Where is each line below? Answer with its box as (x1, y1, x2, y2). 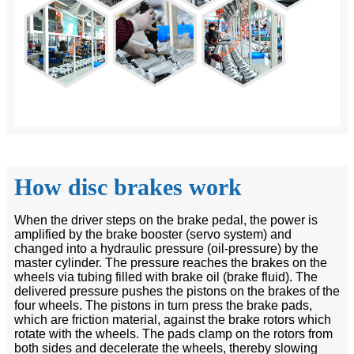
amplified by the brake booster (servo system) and (14, 227, 292, 241)
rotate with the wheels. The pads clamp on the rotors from (14, 326, 333, 341)
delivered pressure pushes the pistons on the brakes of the (14, 284, 340, 298)
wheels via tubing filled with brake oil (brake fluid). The (14, 269, 318, 284)
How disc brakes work (14, 173, 242, 200)
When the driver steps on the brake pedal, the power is (14, 213, 318, 227)
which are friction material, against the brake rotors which (14, 312, 331, 326)
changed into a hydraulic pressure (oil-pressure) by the (14, 241, 318, 255)
